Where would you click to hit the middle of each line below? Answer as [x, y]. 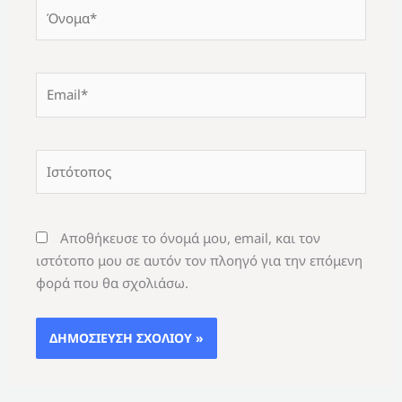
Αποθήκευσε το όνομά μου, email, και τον [191, 237]
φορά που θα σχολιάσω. [113, 282]
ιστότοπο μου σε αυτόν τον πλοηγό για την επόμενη [200, 260]
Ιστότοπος [68, 159]
